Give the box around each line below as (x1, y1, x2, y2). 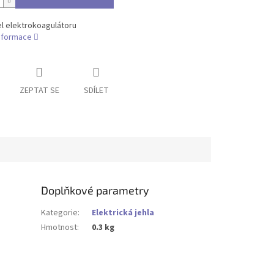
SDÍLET (83, 84, 109, 97)
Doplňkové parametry (41, 183, 150, 197)
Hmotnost (41, 221, 78, 234)
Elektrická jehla (92, 206, 155, 219)
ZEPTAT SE (19, 84, 59, 97)
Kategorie (41, 206, 78, 219)
